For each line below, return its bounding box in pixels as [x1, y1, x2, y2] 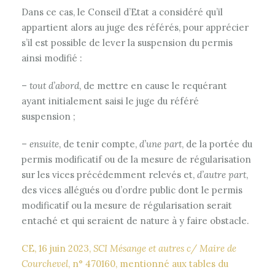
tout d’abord [29, 80, 79, 91]
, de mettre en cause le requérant [79, 80, 227, 91]
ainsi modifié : [21, 52, 82, 64]
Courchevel [21, 258, 68, 269]
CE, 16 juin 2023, [21, 242, 93, 254]
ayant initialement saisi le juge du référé [21, 95, 199, 107]
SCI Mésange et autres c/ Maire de [93, 242, 236, 254]
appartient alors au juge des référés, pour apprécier [21, 21, 249, 33]
